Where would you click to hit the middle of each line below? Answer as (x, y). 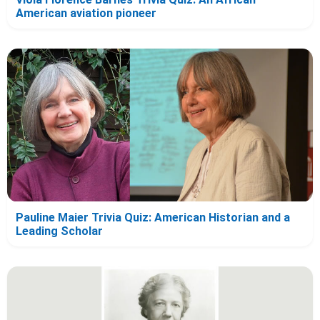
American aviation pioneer (86, 14)
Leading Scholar (59, 231)
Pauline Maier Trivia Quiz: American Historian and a (153, 217)
